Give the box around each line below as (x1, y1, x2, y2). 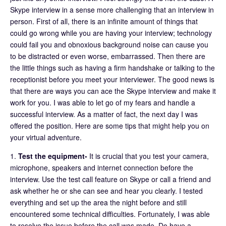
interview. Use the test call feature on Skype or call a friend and (10, 174, 211, 184)
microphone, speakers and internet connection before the (10, 162, 193, 173)
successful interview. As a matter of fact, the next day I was (10, 108, 198, 119)
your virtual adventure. (10, 132, 82, 142)
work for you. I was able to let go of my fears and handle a (10, 97, 195, 107)
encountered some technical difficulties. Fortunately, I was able (10, 208, 210, 219)
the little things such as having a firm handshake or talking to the (10, 62, 215, 73)
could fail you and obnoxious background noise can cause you (10, 39, 208, 49)
